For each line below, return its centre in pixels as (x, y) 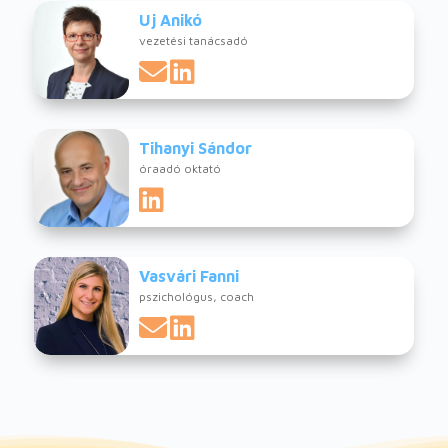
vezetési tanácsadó (193, 41)
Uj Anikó (170, 20)
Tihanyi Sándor (195, 148)
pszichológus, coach (196, 297)
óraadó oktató (179, 169)
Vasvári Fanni (188, 276)
